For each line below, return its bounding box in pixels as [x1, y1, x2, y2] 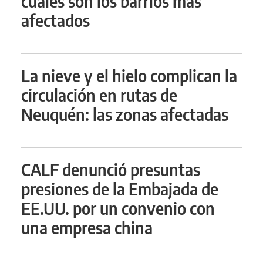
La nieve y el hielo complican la [21, 65, 237, 86]
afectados [21, 10, 90, 31]
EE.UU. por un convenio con [21, 198, 215, 218]
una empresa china [21, 217, 153, 238]
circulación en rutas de [21, 85, 177, 105]
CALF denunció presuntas [21, 159, 200, 180]
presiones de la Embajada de [21, 178, 218, 199]
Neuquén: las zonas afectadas [21, 104, 228, 124]
